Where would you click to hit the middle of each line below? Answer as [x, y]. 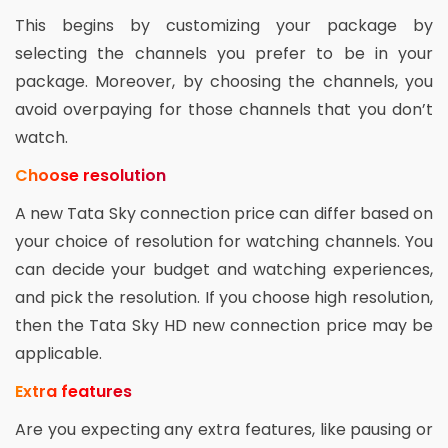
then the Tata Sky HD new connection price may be [224, 326]
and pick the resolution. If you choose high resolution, [224, 298]
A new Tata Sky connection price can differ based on [224, 214]
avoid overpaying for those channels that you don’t [224, 110]
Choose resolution [90, 176]
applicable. [58, 354]
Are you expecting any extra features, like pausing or [224, 430]
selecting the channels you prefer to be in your [224, 54]
